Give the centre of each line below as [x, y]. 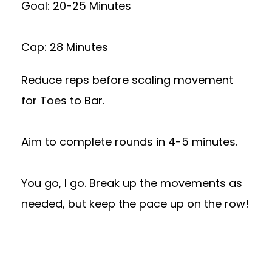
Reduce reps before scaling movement [127, 80]
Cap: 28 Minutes [65, 47]
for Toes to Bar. [63, 100]
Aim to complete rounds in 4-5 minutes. [129, 142]
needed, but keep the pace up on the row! [135, 204]
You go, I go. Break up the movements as [132, 183]
